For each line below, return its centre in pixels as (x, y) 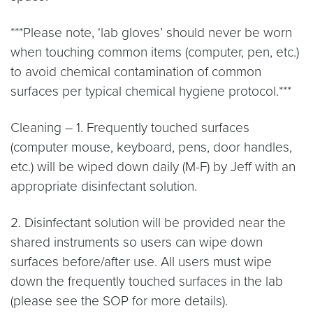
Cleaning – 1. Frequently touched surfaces (130, 128)
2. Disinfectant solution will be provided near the (148, 223)
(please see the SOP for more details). (119, 301)
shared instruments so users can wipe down (137, 242)
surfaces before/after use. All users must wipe (141, 262)
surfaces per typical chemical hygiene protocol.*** (151, 91)
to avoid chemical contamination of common (136, 72)
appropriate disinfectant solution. (104, 186)
